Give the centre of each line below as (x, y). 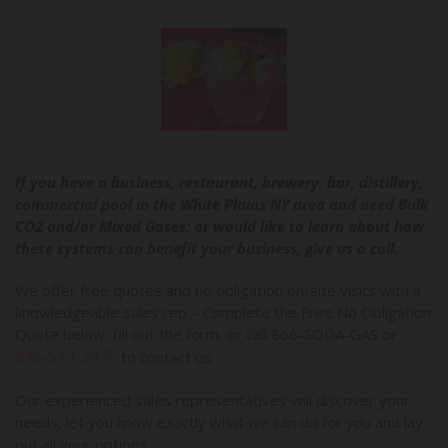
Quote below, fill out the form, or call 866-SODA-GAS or (206, 333)
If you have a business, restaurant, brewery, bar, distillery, (219, 181)
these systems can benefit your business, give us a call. (206, 247)
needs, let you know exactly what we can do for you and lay (219, 421)
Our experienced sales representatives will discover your (212, 399)
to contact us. (165, 356)
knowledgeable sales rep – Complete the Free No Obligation (223, 311)
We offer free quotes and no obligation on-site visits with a (218, 289)
